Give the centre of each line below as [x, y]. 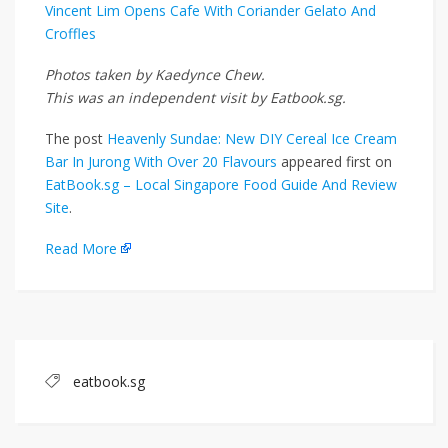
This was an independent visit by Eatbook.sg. [195, 98]
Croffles [70, 34]
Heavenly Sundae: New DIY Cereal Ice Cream [252, 139]
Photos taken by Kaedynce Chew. [155, 75]
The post [76, 139]
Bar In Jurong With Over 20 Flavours [161, 162]
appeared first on [334, 162]
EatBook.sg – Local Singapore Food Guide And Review [221, 185]
